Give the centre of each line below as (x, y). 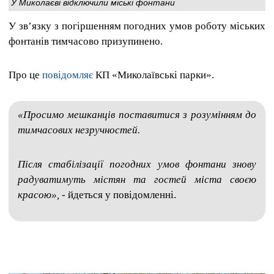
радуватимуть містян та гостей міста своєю (137, 179)
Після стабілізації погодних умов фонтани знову (137, 164)
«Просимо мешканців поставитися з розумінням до (137, 115)
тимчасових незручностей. (79, 130)
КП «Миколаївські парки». (154, 75)
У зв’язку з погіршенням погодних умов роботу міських (137, 26)
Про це (25, 75)
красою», (39, 194)
